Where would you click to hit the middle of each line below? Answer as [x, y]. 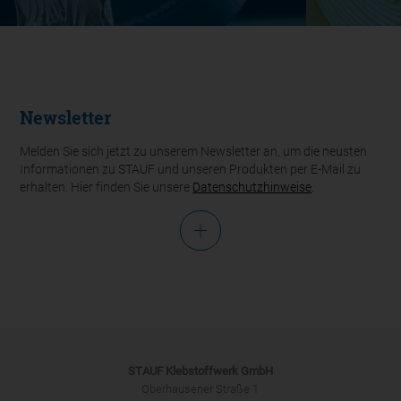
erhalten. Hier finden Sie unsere [107, 188]
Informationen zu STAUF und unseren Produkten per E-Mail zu [191, 170]
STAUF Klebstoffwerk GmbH [200, 371]
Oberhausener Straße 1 [200, 388]
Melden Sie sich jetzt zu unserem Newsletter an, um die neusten [194, 152]
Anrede [57, 269]
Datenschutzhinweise [252, 188]
